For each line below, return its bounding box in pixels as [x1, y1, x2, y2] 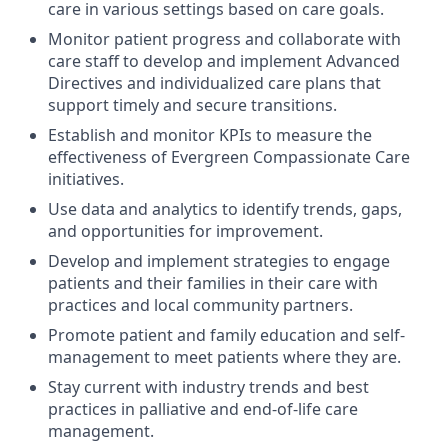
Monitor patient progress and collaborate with [48, 28, 401, 50]
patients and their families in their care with [48, 272, 378, 294]
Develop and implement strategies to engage [48, 250, 390, 272]
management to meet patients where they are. [48, 346, 401, 368]
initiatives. [48, 168, 124, 190]
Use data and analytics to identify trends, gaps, [48, 198, 402, 220]
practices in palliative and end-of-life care [48, 398, 358, 420]
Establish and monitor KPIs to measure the [48, 124, 372, 146]
